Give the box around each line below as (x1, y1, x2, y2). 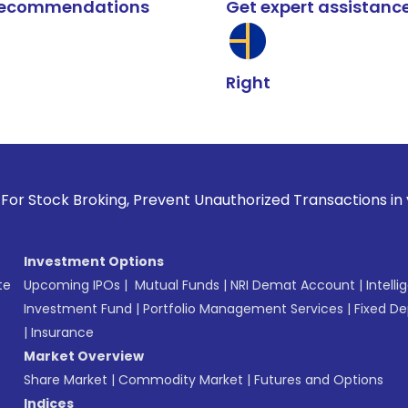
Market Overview (24, 347, 144, 365)
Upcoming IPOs (24, 276, 120, 294)
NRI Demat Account (230, 276, 355, 294)
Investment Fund (24, 300, 132, 318)
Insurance (31, 323, 94, 342)
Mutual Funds (135, 276, 219, 294)
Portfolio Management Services (143, 300, 343, 318)
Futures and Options (254, 371, 383, 389)
